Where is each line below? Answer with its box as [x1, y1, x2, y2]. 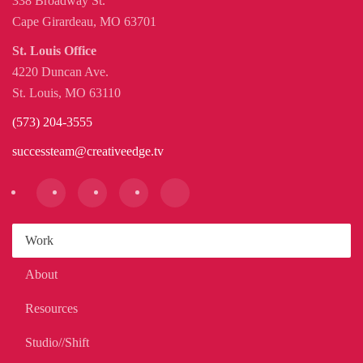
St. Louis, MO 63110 [12, 85, 121, 100]
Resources [25, 301, 78, 315]
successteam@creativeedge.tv [12, 143, 164, 158]
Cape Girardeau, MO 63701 [12, 14, 156, 28]
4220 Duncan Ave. [12, 64, 109, 79]
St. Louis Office [12, 43, 96, 58]
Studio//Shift [25, 335, 89, 349]
